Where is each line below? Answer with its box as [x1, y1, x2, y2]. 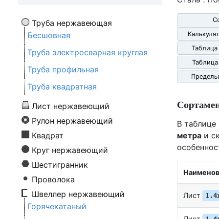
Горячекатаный [27, 201, 87, 212]
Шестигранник [32, 160, 88, 170]
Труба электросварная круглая [27, 47, 148, 58]
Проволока [32, 175, 75, 185]
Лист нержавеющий [32, 101, 109, 111]
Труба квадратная [27, 82, 97, 92]
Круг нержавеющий [32, 145, 108, 155]
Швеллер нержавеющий [32, 189, 125, 199]
